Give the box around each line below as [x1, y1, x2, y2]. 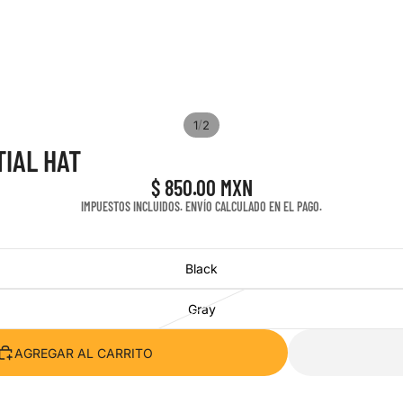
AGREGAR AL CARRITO [13, 345, 153, 361]
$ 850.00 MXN [150, 175, 253, 201]
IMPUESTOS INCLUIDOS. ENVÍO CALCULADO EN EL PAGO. [81, 199, 322, 214]
